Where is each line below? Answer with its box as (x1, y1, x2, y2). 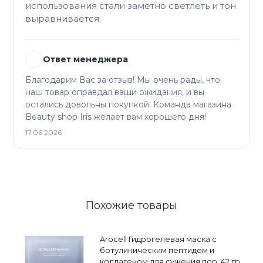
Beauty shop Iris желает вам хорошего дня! (25, 112, 206, 123)
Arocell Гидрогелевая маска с (100, 234, 217, 244)
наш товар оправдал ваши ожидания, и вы (25, 87, 204, 98)
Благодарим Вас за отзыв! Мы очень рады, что (25, 75, 220, 86)
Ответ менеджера (43, 54, 128, 65)
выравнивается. (25, 13, 103, 25)
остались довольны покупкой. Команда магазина (25, 99, 231, 110)
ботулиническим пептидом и (100, 245, 214, 255)
